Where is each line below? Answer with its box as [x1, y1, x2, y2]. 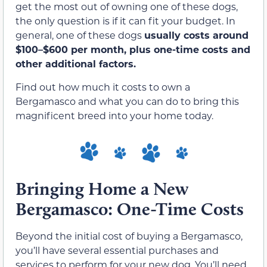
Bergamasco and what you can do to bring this [15, 94, 239, 107]
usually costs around [144, 29, 249, 42]
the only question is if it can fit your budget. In [15, 14, 235, 27]
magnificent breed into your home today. [15, 108, 213, 122]
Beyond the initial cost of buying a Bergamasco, [15, 229, 243, 242]
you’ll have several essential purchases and [15, 243, 219, 256]
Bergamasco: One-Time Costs [15, 197, 244, 220]
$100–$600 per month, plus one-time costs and [15, 43, 250, 56]
